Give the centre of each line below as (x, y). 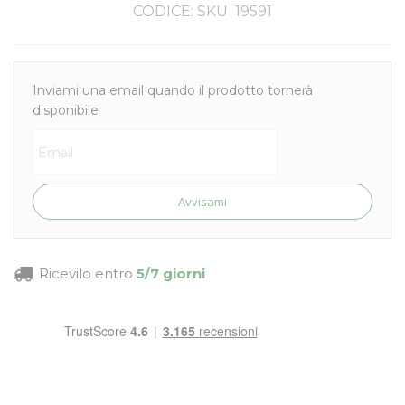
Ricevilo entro (86, 273)
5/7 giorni (171, 273)
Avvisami (202, 202)
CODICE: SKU (180, 11)
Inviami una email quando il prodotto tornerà (173, 90)
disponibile (66, 110)
